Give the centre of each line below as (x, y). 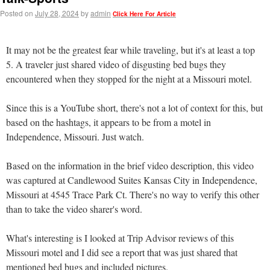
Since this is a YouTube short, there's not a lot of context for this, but (134, 108)
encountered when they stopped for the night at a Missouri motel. (129, 79)
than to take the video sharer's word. (74, 209)
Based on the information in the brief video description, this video (130, 165)
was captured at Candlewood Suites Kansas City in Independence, (132, 180)
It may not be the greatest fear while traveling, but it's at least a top (130, 50)
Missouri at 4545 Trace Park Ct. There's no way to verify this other (133, 194)
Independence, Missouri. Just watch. (75, 137)
